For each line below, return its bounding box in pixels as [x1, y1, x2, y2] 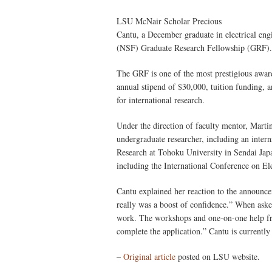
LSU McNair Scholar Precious [117, 15, 222, 27]
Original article [123, 251, 175, 262]
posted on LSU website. [175, 251, 260, 262]
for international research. [117, 94, 205, 106]
